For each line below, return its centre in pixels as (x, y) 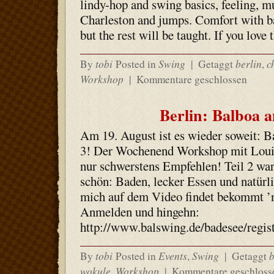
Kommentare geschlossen (191, 79)
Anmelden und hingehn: (139, 212)
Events (172, 256)
